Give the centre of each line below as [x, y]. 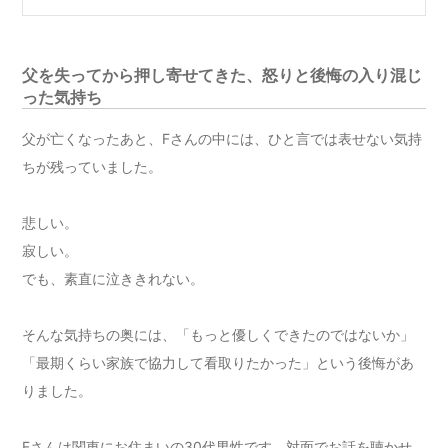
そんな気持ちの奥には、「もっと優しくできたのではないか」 [218, 335]
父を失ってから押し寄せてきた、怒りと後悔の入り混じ [222, 75]
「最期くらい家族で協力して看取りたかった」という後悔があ [218, 363]
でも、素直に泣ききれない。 [113, 279]
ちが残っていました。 [92, 167]
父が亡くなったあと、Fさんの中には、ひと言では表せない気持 [222, 139]
